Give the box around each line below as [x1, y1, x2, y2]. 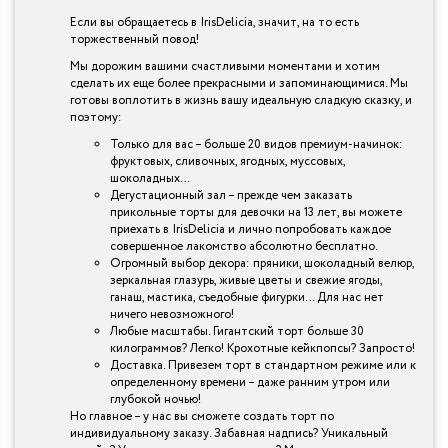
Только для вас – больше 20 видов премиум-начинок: [110, 135, 403, 153]
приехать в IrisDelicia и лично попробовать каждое [110, 220, 391, 238]
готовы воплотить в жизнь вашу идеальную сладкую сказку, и [70, 91, 412, 109]
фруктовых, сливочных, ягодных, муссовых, [110, 152, 345, 170]
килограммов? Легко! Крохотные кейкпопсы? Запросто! [110, 339, 415, 357]
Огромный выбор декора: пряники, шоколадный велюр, [110, 254, 414, 272]
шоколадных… [110, 169, 190, 187]
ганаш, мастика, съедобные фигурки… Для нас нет [110, 288, 384, 306]
